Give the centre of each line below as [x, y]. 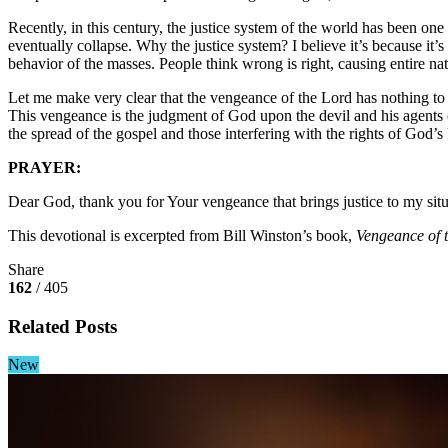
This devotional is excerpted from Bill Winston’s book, [182, 235]
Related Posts [62, 326]
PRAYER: [44, 167]
